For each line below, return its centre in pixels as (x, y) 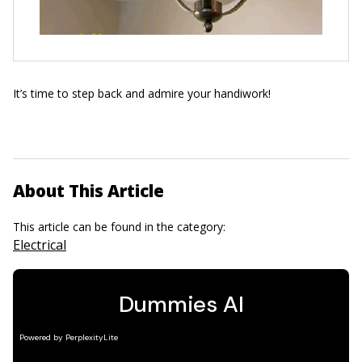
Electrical (40, 245)
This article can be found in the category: (121, 227)
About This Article (88, 191)
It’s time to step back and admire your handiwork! (142, 94)
